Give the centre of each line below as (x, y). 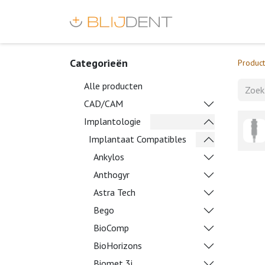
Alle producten (113, 86)
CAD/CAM (104, 104)
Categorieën (99, 63)
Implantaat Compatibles (138, 139)
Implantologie (112, 121)
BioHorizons (118, 245)
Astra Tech (114, 192)
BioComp (111, 228)
